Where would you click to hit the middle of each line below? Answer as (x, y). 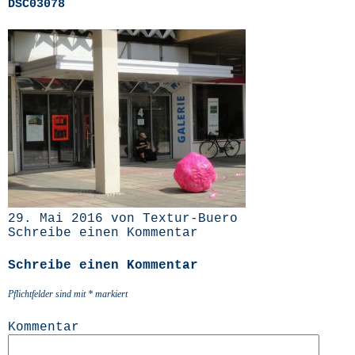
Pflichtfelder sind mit (48, 294)
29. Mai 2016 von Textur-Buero (123, 219)
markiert (110, 294)
